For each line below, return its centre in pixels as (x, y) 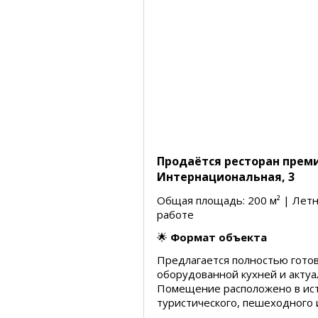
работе (175, 214)
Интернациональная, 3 (226, 177)
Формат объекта (219, 237)
